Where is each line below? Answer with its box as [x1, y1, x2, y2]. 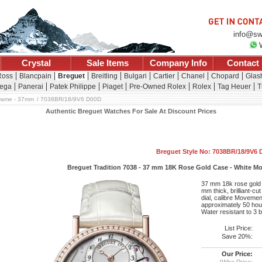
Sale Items [86, 58, 129, 68]
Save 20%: [222, 232, 253, 240]
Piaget [102, 82, 123, 91]
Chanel [181, 72, 205, 80]
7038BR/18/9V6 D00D [40, 95, 101, 102]
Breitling [91, 72, 118, 80]
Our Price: [222, 250, 253, 257]
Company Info [150, 58, 208, 68]
